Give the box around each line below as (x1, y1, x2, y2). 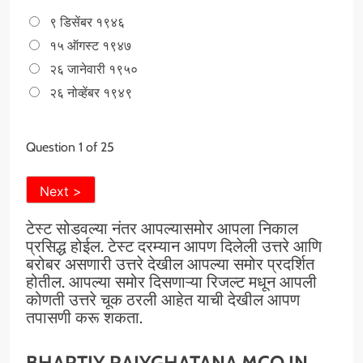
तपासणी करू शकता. (26, 308, 143, 328)
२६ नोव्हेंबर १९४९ (49, 85, 132, 101)
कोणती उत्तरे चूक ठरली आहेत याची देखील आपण (26, 290, 300, 310)
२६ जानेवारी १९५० (49, 62, 138, 78)
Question (26, 139, 79, 156)
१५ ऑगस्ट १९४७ (49, 38, 131, 54)
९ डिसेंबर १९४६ (49, 15, 125, 31)
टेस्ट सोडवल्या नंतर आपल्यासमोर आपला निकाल (26, 219, 298, 239)
